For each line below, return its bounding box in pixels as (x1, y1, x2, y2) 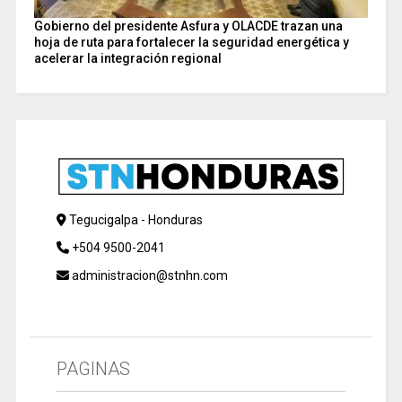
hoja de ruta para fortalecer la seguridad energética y (33, 35, 349, 50)
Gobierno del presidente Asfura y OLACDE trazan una (33, 19, 343, 34)
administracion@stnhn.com (68, 268, 228, 284)
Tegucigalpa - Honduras (66, 213, 203, 228)
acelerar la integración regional (33, 51, 222, 66)
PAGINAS (56, 358, 130, 380)
